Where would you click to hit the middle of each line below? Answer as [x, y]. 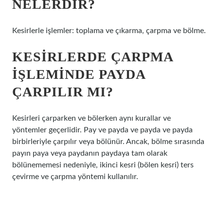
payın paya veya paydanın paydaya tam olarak [90, 153]
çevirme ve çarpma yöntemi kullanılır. [75, 177]
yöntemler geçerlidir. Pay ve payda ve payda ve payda [102, 130]
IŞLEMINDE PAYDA [79, 74]
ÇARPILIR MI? [63, 92]
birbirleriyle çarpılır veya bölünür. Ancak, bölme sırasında [108, 142]
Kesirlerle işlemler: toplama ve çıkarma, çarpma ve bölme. [109, 31]
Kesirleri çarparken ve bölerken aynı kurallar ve [91, 118]
